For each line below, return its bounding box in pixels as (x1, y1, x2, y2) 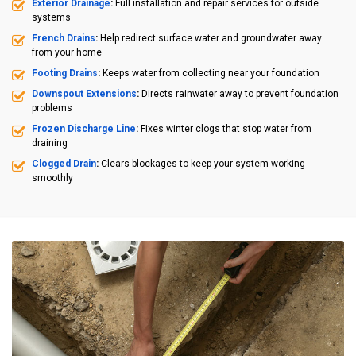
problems (32, 102, 72, 114)
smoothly (32, 172, 73, 184)
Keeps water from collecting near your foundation (103, 67, 319, 79)
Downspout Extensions (32, 87, 137, 99)
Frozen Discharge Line (32, 122, 136, 134)
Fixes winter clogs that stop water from (141, 122, 311, 134)
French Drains (32, 32, 95, 44)
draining (32, 137, 68, 149)
